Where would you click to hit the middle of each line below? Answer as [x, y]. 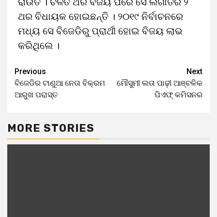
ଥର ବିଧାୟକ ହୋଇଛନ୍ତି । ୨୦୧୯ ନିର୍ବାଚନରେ [101, 16]
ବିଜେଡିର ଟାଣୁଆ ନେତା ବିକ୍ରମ [60, 83]
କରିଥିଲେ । [39, 46]
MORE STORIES [51, 128]
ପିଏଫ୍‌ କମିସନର [178, 95]
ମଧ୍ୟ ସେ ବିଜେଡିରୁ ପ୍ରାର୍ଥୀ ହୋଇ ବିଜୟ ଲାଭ [100, 31]
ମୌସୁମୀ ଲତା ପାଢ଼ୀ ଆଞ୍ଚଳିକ [160, 83]
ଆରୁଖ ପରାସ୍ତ [36, 95]
